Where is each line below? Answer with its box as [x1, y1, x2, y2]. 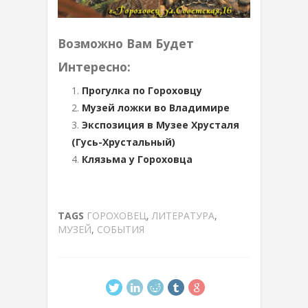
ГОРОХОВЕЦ [87, 208, 146, 222]
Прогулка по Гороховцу [82, 83, 202, 97]
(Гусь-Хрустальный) [71, 135, 175, 148]
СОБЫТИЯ [97, 222, 144, 236]
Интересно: [58, 58, 131, 75]
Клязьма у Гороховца [82, 152, 192, 166]
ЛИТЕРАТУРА [152, 208, 214, 222]
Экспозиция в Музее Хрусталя [82, 118, 239, 131]
